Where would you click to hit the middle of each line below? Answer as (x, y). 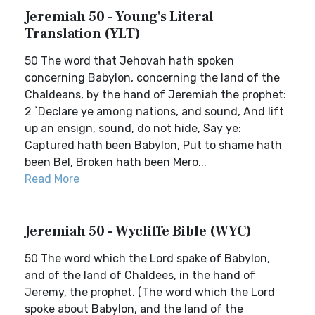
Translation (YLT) (83, 34)
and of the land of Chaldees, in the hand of (140, 275)
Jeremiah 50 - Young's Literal (119, 17)
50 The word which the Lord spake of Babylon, (147, 258)
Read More (52, 179)
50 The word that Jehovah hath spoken (129, 61)
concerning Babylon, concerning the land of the (152, 78)
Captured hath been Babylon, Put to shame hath (153, 145)
